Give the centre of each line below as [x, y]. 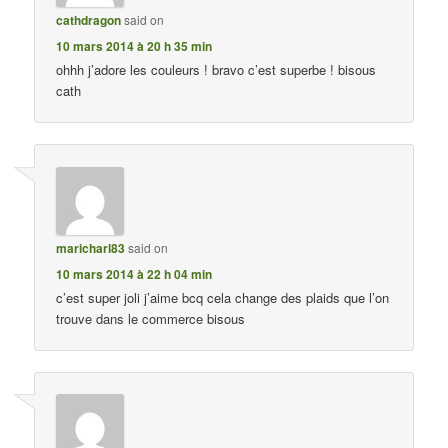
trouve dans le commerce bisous [151, 318]
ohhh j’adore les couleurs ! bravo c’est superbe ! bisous [216, 70]
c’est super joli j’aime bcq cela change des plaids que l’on [223, 297]
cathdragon [89, 20]
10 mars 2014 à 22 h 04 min [134, 273]
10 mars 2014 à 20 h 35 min [134, 46]
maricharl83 [91, 247]
